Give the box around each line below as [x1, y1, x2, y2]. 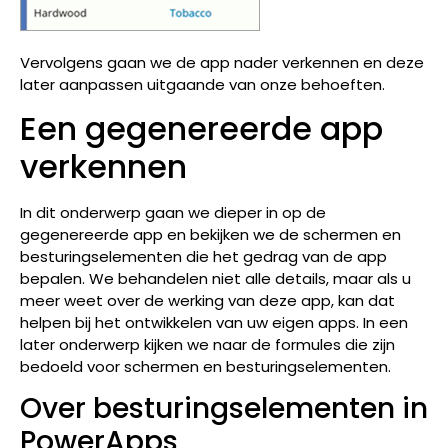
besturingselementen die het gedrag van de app [20, 246, 387, 267]
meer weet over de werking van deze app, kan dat [20, 290, 395, 311]
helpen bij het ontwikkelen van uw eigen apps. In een [20, 312, 408, 333]
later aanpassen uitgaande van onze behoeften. [20, 73, 385, 95]
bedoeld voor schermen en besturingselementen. [20, 356, 391, 377]
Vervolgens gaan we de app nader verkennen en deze [20, 51, 424, 73]
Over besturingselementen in [20, 389, 428, 429]
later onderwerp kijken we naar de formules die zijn [20, 334, 395, 355]
